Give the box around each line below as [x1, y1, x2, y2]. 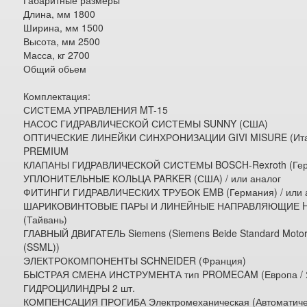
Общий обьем [23, 62, 87, 75]
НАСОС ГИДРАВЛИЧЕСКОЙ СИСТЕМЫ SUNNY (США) [23, 116, 269, 130]
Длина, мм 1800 [23, 7, 96, 21]
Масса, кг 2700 [23, 48, 90, 62]
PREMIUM [23, 144, 69, 158]
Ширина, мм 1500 [23, 21, 104, 34]
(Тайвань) [23, 212, 68, 226]
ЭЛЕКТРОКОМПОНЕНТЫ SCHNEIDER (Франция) [23, 254, 247, 267]
